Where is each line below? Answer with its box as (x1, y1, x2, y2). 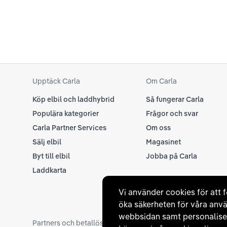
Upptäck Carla (32, 77, 80, 86)
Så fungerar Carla (146, 95, 204, 104)
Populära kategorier (32, 109, 99, 118)
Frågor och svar (146, 109, 198, 118)
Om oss (146, 123, 171, 132)
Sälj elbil (32, 137, 61, 146)
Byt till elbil (32, 152, 70, 161)
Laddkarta (32, 166, 66, 175)
